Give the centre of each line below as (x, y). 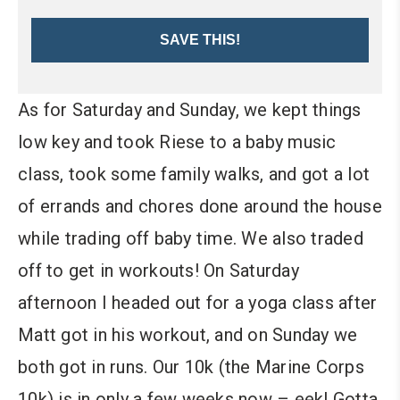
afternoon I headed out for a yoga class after (198, 302)
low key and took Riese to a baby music (177, 142)
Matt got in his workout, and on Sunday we (188, 334)
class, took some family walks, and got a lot (194, 174)
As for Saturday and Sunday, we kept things (190, 109)
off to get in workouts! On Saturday (158, 270)
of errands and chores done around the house (200, 206)
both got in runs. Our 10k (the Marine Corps (191, 367)
